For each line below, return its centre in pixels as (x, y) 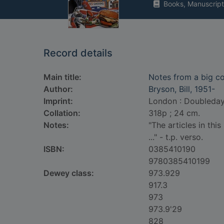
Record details (78, 53)
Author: (58, 89)
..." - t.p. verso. (176, 137)
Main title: (62, 77)
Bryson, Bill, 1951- (182, 89)
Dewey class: (69, 173)
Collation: (62, 113)
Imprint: (58, 101)
